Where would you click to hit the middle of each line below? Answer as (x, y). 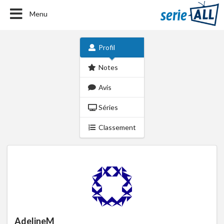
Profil (107, 47)
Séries (108, 107)
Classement (117, 127)
